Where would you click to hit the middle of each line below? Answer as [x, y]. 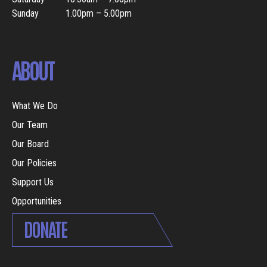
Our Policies [34, 163]
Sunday [25, 14]
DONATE [44, 229]
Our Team [30, 125]
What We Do [35, 106]
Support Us [33, 182]
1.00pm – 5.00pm [99, 14]
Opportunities [37, 201]
